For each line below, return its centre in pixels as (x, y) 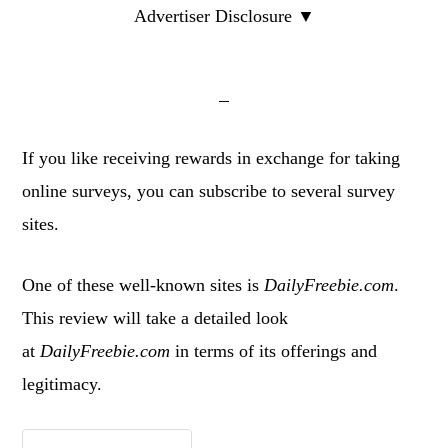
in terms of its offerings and (274, 351)
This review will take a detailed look (155, 318)
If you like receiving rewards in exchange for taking (211, 158)
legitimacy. (62, 384)
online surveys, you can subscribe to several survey (209, 191)
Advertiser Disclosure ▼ (224, 16)
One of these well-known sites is (143, 285)
